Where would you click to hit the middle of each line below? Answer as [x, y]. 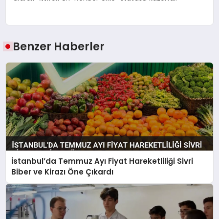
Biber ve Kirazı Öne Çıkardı [63, 172]
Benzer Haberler [59, 47]
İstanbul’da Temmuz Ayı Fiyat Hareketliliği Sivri [102, 161]
